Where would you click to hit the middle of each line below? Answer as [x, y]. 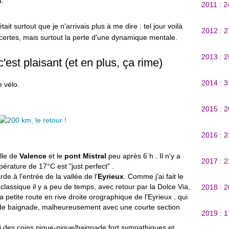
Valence [33, 156]
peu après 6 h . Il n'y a [144, 156]
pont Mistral [86, 156]
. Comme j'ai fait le [154, 176]
